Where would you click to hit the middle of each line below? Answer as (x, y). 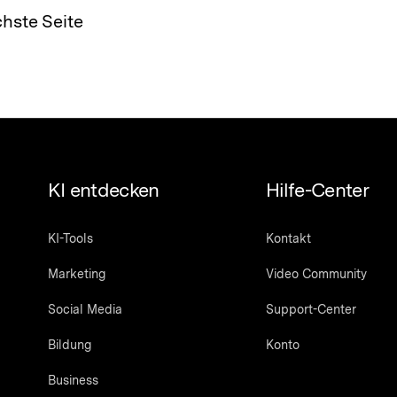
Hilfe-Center (317, 189)
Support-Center (311, 309)
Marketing (76, 273)
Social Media (85, 309)
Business (73, 380)
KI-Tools (70, 238)
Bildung (69, 344)
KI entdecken (103, 189)
